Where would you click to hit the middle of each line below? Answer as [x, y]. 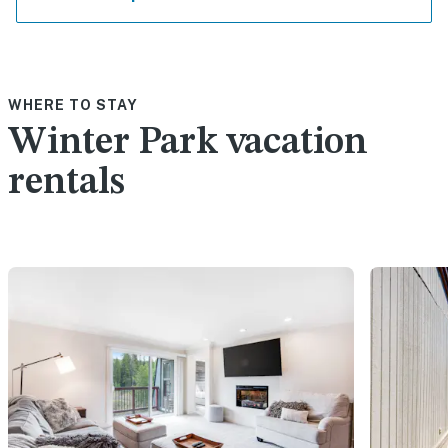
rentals [66, 183]
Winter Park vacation [188, 143]
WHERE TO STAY [73, 105]
